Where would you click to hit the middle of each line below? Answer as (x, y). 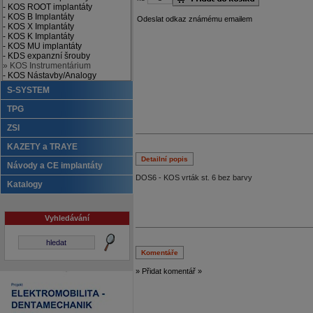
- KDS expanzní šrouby (46, 56)
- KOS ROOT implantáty (48, 7)
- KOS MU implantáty (42, 46)
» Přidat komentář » (168, 271)
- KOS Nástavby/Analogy (50, 75)
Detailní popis (164, 159)
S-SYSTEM (28, 90)
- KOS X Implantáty (38, 27)
